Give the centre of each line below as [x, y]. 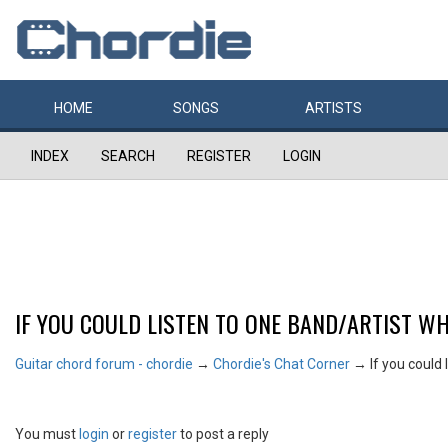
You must [47, 434]
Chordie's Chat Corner [281, 364]
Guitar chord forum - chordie [104, 364]
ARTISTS [333, 108]
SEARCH [128, 156]
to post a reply [223, 434]
